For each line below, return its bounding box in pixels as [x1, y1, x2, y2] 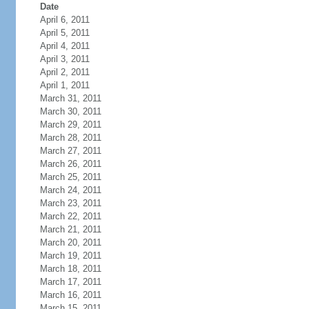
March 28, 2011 [39, 132, 101, 143]
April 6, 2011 [39, 14, 90, 25]
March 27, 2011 [39, 146, 101, 156]
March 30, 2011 [39, 106, 101, 117]
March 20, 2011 [39, 237, 101, 248]
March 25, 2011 [39, 172, 101, 182]
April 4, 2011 [39, 41, 90, 51]
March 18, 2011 [39, 263, 101, 274]
